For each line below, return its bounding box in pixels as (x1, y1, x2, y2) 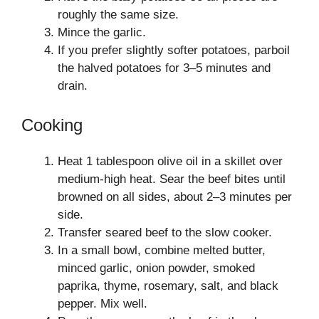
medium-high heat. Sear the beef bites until (58, 172, 286, 186)
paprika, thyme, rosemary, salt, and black (58, 279, 278, 293)
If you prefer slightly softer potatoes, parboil (58, 43, 290, 57)
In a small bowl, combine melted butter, (58, 244, 266, 257)
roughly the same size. (58, 7, 179, 21)
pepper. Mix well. (58, 297, 147, 310)
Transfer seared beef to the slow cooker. (58, 226, 272, 239)
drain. (58, 78, 88, 93)
